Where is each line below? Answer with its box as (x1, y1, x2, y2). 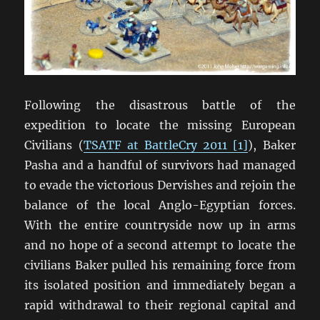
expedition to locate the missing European (24, 118, 296, 133)
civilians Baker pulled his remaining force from (24, 258, 296, 273)
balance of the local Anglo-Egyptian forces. (24, 198, 296, 213)
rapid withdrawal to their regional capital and (24, 298, 296, 313)
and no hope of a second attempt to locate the (24, 238, 296, 253)
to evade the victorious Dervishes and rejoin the (24, 178, 296, 193)
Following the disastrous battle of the (24, 98, 296, 113)
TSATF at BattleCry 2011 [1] (83, 138, 249, 153)
